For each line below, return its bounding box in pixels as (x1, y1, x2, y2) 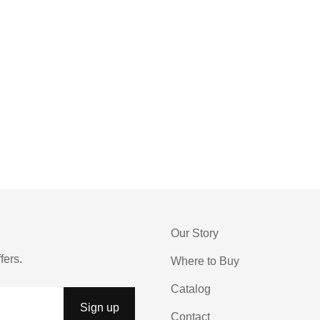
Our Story (171, 226, 219, 239)
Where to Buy (171, 254, 239, 267)
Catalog (171, 282, 211, 295)
